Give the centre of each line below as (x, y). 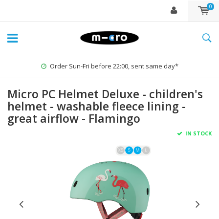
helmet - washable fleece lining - (97, 106)
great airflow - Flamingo (74, 118)
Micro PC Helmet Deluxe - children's (105, 94)
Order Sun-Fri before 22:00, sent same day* (114, 66)
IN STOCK (198, 133)
